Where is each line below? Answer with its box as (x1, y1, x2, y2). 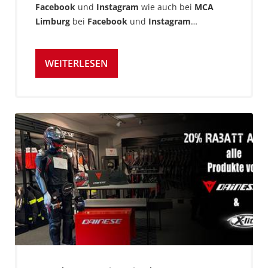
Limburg (35, 16, 70, 28)
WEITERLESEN (45, 57, 108, 71)
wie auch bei (139, 1, 194, 13)
